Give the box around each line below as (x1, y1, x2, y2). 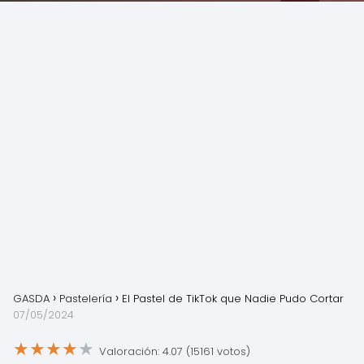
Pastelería (59, 291, 112, 306)
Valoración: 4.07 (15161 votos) (99, 343, 250, 359)
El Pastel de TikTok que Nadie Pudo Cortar (122, 291, 344, 306)
